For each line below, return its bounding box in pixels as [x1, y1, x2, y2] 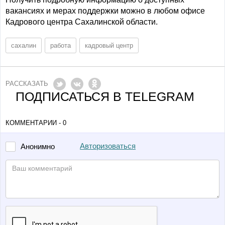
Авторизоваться [80, 142, 136, 150]
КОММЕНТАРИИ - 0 [6, 119, 66, 127]
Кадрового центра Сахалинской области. [6, 17, 158, 26]
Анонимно [21, 142, 55, 151]
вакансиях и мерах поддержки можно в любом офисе [6, 6, 205, 15]
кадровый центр [85, 41, 133, 49]
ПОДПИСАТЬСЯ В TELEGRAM [16, 89, 194, 103]
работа [50, 41, 71, 49]
